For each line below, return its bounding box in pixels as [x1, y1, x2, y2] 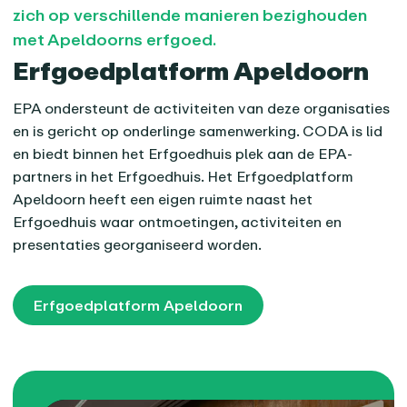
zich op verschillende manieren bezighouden [13, 5, 368, 25]
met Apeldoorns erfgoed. [13, 29, 217, 50]
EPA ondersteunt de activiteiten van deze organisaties [13, 99, 391, 118]
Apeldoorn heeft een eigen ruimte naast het [13, 190, 313, 209]
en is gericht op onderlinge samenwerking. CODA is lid [13, 122, 383, 141]
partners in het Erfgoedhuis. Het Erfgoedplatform [13, 167, 354, 186]
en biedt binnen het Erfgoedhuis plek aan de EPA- [13, 144, 353, 164]
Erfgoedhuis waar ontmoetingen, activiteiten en [13, 213, 342, 232]
